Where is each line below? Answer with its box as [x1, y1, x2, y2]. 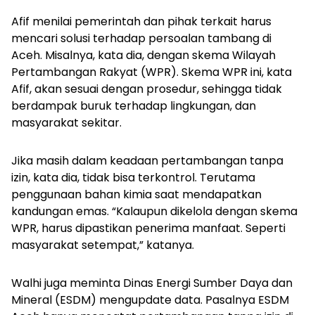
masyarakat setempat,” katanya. [11, 236, 197, 253]
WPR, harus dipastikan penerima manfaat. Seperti [11, 219, 285, 236]
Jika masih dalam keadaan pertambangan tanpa [11, 152, 283, 169]
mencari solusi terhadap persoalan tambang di [11, 30, 271, 46]
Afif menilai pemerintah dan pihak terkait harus [11, 13, 271, 30]
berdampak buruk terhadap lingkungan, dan [11, 97, 256, 114]
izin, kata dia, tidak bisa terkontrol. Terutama [11, 169, 255, 186]
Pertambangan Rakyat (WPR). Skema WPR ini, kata [11, 63, 292, 80]
